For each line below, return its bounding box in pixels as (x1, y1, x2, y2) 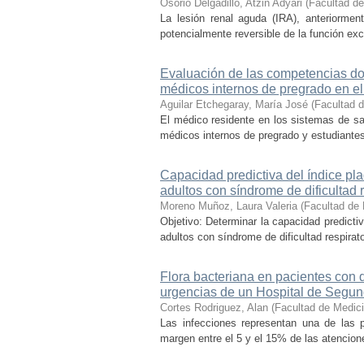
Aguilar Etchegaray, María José (160, 98, 308, 110)
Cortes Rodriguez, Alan (160, 301, 268, 314)
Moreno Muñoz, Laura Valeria (160, 200, 297, 212)
